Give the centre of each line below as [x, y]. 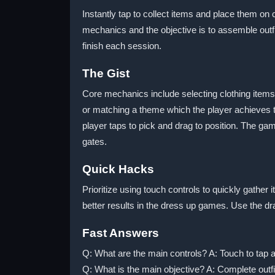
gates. [95, 141]
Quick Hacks [118, 169]
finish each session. [122, 46]
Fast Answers [121, 233]
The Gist [106, 73]
